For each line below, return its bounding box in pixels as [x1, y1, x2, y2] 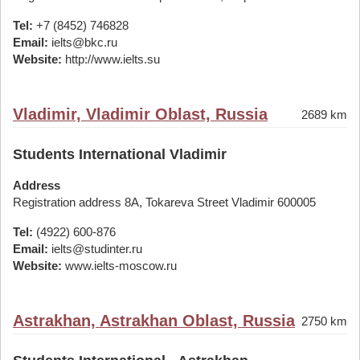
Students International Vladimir [13, 146, 227, 162]
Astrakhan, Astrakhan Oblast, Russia [13, 312, 295, 329]
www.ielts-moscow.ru [62, 259, 177, 272]
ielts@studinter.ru [48, 242, 142, 256]
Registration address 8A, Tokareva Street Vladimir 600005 [13, 195, 316, 209]
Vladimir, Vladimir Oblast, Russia [13, 105, 268, 123]
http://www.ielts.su [62, 52, 160, 66]
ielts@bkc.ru [48, 35, 117, 49]
